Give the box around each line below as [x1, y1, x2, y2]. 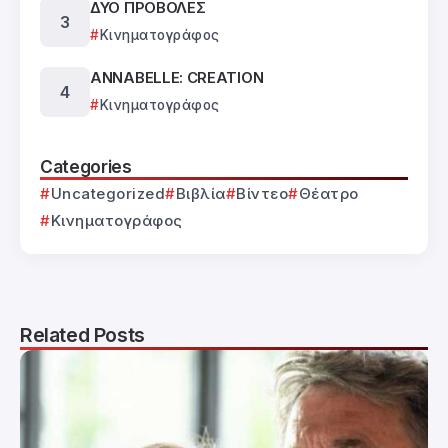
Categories [40, 156, 132, 178]
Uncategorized [50, 184, 165, 204]
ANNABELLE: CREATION [90, 68, 264, 88]
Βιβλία [175, 184, 226, 204]
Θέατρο [298, 184, 359, 204]
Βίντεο [236, 184, 288, 204]
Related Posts [20, 323, 145, 348]
